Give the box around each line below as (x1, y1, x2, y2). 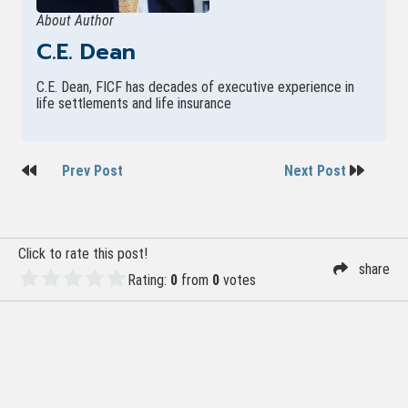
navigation (21, 182, 135, 216)
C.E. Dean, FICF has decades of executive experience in (36, 78, 354, 97)
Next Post (284, 162, 350, 180)
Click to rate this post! (18, 245, 148, 263)
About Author (36, 12, 114, 30)
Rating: (127, 271, 170, 290)
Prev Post (58, 162, 123, 180)
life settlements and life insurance (36, 95, 231, 113)
